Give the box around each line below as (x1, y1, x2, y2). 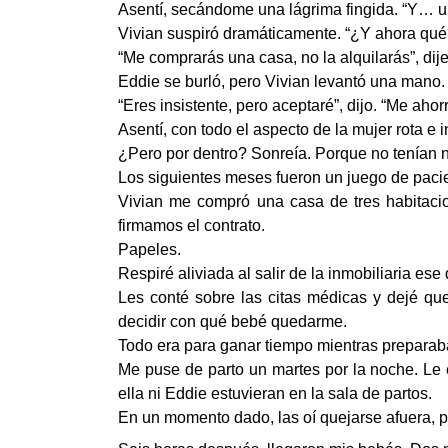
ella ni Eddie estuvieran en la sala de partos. (118, 385, 432, 402)
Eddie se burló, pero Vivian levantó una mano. (118, 73, 445, 90)
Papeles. (118, 241, 181, 258)
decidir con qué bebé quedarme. (118, 313, 347, 330)
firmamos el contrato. (118, 217, 265, 234)
